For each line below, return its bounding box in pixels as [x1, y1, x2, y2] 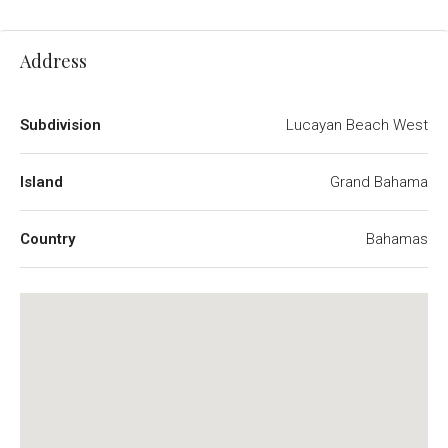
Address [20, 49, 87, 73]
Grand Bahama [330, 173, 428, 191]
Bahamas [366, 230, 428, 248]
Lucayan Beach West [286, 116, 428, 134]
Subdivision [20, 116, 101, 134]
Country [20, 230, 75, 248]
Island [20, 173, 63, 191]
